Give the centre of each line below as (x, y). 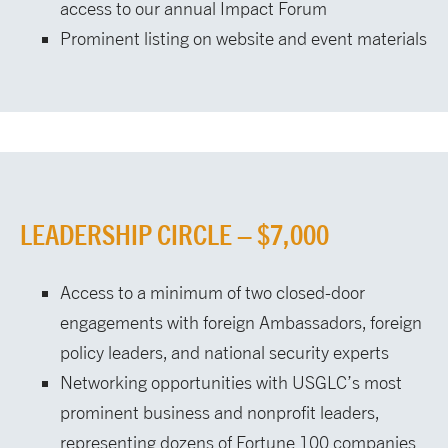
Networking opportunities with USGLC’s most (231, 383)
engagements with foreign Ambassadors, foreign (241, 323)
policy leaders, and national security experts (224, 353)
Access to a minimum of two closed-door (212, 293)
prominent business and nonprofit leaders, (219, 413)
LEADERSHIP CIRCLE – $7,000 (174, 235)
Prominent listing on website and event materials (243, 39)
